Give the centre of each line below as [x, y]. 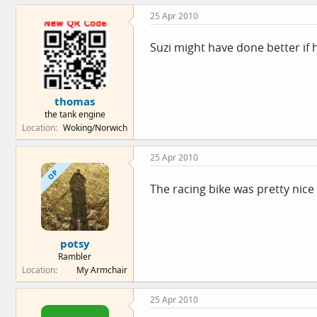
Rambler [75, 256]
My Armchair [102, 270]
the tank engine [75, 114]
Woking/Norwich [95, 128]
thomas [75, 101]
